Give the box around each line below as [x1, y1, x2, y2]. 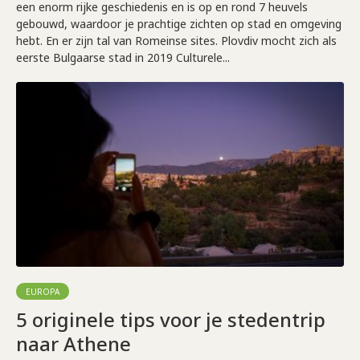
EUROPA [26, 286, 59, 298]
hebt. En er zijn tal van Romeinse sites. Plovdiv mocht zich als [16, 33, 337, 49]
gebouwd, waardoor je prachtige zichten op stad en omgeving [16, 16, 342, 32]
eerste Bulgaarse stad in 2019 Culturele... [16, 50, 230, 66]
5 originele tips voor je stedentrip [16, 306, 325, 333]
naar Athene [16, 330, 131, 358]
